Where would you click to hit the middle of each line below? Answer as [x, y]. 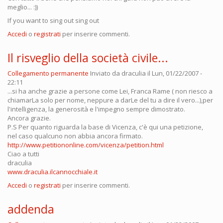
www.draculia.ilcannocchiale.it [53, 172]
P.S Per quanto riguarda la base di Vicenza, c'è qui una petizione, [105, 127]
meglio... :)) [23, 7]
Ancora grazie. [29, 118]
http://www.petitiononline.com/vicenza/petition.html [86, 145]
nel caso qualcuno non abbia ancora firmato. [75, 136]
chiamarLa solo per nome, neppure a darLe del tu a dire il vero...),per [110, 100]
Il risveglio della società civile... [88, 58]
